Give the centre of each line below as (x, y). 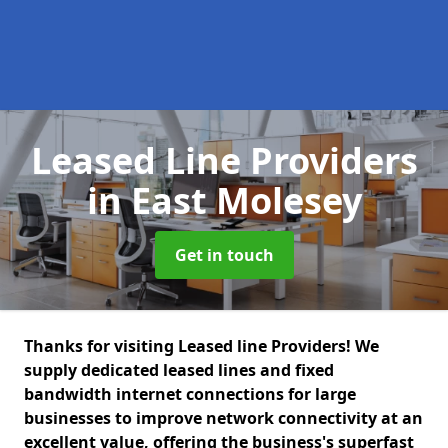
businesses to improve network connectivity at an (223, 418)
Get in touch (224, 255)
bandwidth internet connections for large (190, 394)
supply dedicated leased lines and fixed (179, 370)
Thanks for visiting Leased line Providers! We (201, 346)
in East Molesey (224, 200)
